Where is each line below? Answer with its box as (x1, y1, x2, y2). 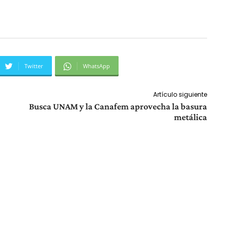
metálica (174, 112, 207, 123)
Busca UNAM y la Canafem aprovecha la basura (28, 101, 207, 112)
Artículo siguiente (153, 90, 207, 99)
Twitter (24, 62, 43, 70)
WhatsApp (83, 62, 110, 70)
